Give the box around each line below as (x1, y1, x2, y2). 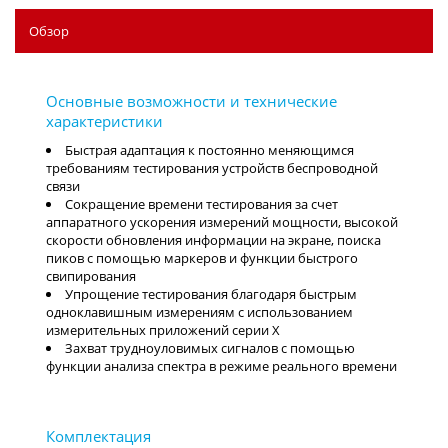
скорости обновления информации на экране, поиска (46, 231, 381, 250)
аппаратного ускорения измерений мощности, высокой (46, 213, 398, 232)
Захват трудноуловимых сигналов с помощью (65, 339, 355, 358)
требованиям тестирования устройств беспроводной (46, 159, 378, 178)
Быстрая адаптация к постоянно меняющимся (65, 141, 354, 160)
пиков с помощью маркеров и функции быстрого (46, 249, 358, 268)
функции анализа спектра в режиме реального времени (46, 357, 397, 376)
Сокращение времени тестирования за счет (65, 195, 338, 214)
